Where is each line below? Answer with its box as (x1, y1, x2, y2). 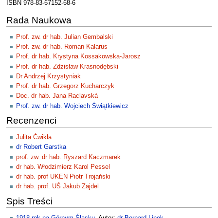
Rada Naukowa (6, 15, 72, 26)
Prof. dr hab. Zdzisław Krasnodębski (16, 63, 118, 70)
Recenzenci (6, 115, 56, 126)
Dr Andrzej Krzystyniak (16, 73, 81, 80)
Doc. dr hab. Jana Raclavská (16, 92, 98, 100)
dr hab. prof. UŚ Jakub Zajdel (16, 183, 99, 190)
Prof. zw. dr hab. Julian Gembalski (16, 33, 113, 40)
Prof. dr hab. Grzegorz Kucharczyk (16, 83, 114, 90)
